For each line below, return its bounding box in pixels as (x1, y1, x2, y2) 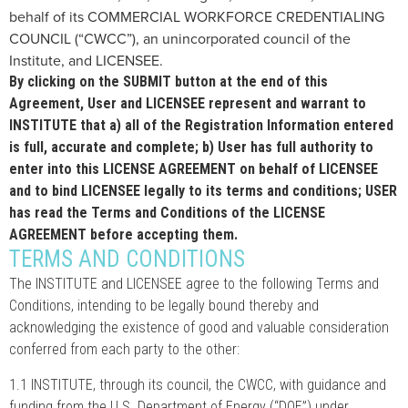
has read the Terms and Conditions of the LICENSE (9, 203, 325, 221)
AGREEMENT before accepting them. (9, 225, 238, 243)
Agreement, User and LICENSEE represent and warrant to (9, 94, 366, 112)
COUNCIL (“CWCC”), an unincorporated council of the (9, 28, 351, 49)
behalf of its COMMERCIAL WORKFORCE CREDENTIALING (9, 6, 384, 27)
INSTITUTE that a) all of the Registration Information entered (9, 116, 393, 134)
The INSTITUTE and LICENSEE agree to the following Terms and (9, 275, 379, 293)
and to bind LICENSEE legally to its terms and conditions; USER (9, 181, 397, 199)
